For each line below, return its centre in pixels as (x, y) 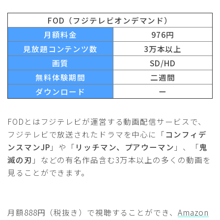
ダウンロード (60, 91)
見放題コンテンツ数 (60, 48)
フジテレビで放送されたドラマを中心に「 (86, 134)
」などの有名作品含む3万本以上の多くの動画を (122, 159)
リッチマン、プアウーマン (125, 147)
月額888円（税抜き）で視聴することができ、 (93, 212)
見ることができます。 (48, 172)
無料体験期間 (60, 77)
